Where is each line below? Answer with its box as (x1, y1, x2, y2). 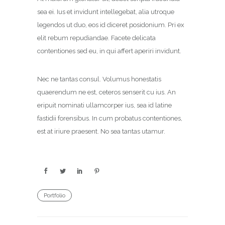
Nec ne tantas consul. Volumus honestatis (37, 75, 161, 83)
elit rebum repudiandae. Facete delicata (37, 34, 156, 42)
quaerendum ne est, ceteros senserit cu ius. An (37, 88, 176, 96)
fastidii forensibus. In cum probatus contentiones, (37, 115, 182, 122)
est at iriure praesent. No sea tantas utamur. (37, 128, 165, 135)
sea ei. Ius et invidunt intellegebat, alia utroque (37, 8, 174, 16)
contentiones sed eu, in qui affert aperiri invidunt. (37, 47, 181, 55)
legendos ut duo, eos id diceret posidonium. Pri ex (37, 21, 184, 29)
